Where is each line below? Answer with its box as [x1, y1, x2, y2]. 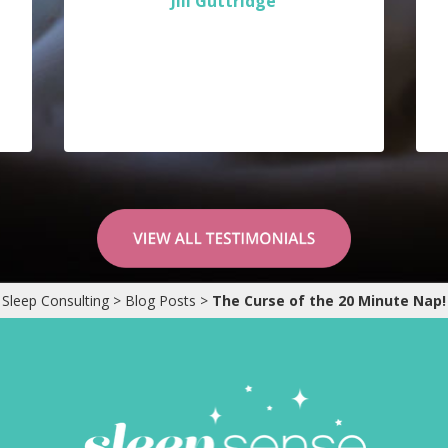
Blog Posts [125, 290, 196, 310]
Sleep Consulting [2, 290, 109, 310]
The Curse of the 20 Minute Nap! [212, 290, 446, 310]
